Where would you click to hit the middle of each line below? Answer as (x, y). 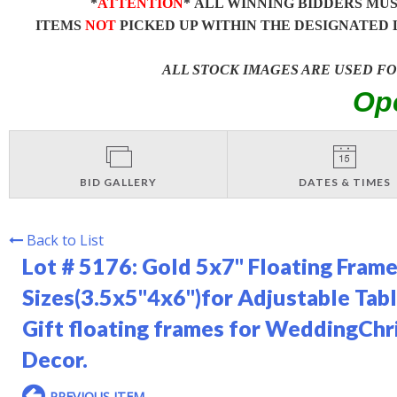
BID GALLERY (119, 182)
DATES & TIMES (344, 182)
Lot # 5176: (82, 265)
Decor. (55, 358)
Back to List (65, 240)
